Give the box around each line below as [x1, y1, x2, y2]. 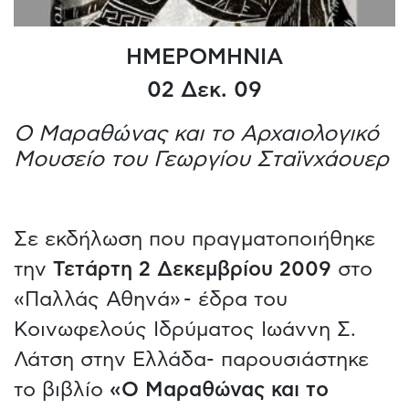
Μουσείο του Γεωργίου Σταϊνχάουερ [14, 148, 389, 171]
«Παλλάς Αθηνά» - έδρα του [14, 288, 288, 309]
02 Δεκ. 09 [147, 79, 262, 101]
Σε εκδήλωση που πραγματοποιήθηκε [14, 228, 375, 249]
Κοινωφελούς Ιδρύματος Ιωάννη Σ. [14, 319, 356, 340]
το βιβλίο [14, 379, 110, 400]
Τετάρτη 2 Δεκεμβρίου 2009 [53, 258, 331, 279]
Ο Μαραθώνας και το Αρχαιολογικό [14, 122, 379, 145]
